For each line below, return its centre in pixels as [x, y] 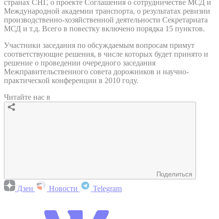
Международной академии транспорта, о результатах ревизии [107, 11]
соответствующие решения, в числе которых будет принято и [106, 54]
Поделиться [174, 174]
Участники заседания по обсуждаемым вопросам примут [99, 45]
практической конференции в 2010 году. [71, 80]
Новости [63, 188]
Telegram [106, 188]
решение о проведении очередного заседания [80, 63]
